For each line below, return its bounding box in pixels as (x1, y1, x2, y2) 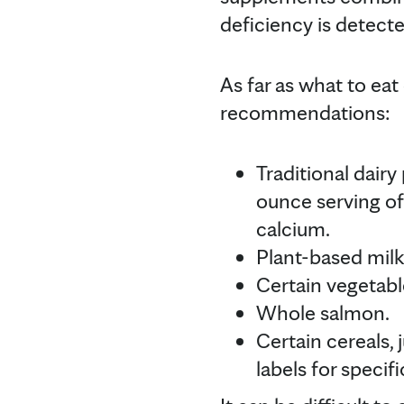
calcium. (256, 215, 330, 242)
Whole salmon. (256, 298, 390, 326)
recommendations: (220, 98, 390, 125)
